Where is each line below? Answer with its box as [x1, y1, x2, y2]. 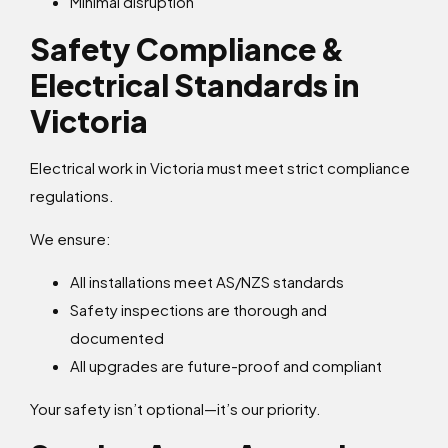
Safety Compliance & [30, 30, 345, 69]
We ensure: [30, 229, 111, 249]
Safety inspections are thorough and [70, 300, 327, 320]
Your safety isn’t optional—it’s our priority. [30, 399, 321, 419]
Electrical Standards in [30, 66, 359, 105]
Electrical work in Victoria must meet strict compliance [30, 158, 410, 178]
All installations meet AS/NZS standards [70, 272, 344, 292]
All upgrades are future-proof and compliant [70, 356, 382, 376]
